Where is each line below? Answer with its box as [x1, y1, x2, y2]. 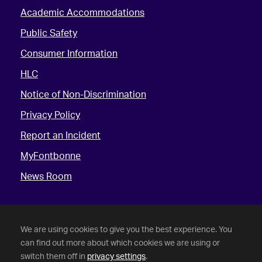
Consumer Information [20, 47, 118, 60]
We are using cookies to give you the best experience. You [20, 224, 232, 234]
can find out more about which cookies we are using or [20, 237, 220, 247]
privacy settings [87, 251, 146, 261]
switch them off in [20, 251, 87, 261]
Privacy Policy [20, 109, 80, 121]
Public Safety [20, 27, 77, 39]
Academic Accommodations [20, 6, 144, 19]
